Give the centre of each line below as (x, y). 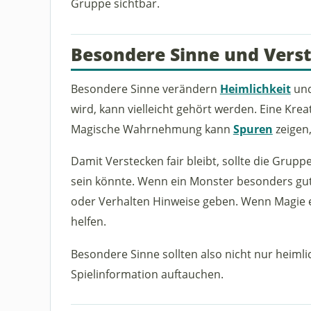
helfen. (88, 221)
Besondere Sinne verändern (145, 89)
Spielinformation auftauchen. (147, 274)
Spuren (253, 129)
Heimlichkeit (255, 89)
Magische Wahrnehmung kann (152, 129)
